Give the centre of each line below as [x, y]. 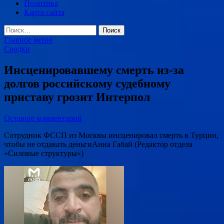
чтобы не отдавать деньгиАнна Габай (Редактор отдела [98, 144]
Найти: [15, 29]
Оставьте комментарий [43, 118]
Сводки [17, 49]
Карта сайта [44, 12]
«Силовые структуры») [44, 153]
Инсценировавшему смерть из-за [94, 70]
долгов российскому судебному [87, 83]
